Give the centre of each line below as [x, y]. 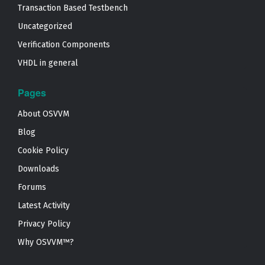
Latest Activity [44, 206]
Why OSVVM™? [46, 242]
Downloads [38, 169]
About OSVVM [43, 114]
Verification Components [64, 45]
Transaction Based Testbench [73, 8]
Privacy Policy [44, 224]
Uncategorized [45, 26]
